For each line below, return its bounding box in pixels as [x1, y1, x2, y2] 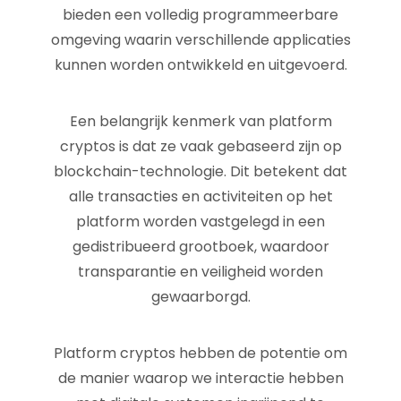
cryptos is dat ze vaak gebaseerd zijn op [59, 136, 342, 157]
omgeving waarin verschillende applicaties [50, 30, 351, 50]
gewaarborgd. [150, 286, 251, 307]
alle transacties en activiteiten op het [68, 186, 333, 207]
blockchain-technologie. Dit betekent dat [54, 161, 347, 182]
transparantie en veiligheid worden [78, 261, 323, 282]
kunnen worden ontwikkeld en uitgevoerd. [54, 55, 347, 75]
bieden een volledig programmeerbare [63, 4, 338, 25]
